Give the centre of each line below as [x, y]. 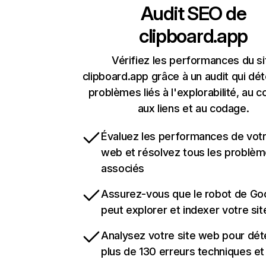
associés [123, 169]
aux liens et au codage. [193, 109]
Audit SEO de [193, 14]
